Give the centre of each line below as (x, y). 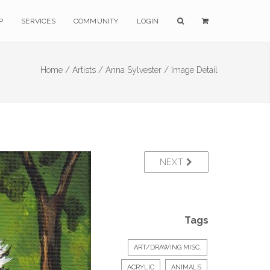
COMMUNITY (96, 21)
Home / (55, 70)
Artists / (88, 70)
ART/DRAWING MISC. (168, 247)
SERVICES (38, 21)
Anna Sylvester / (137, 70)
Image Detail (194, 70)
